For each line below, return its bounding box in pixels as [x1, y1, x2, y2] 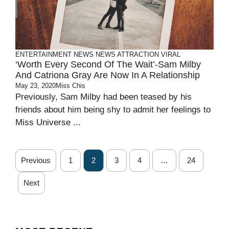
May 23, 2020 [15, 82, 56, 89]
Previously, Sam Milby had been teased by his [15, 92, 192, 102]
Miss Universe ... [15, 118, 81, 127]
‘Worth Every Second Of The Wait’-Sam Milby [15, 59, 201, 70]
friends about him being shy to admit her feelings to [15, 105, 211, 114]
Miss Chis [56, 82, 85, 89]
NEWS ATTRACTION [96, 51, 159, 58]
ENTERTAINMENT [15, 51, 72, 58]
